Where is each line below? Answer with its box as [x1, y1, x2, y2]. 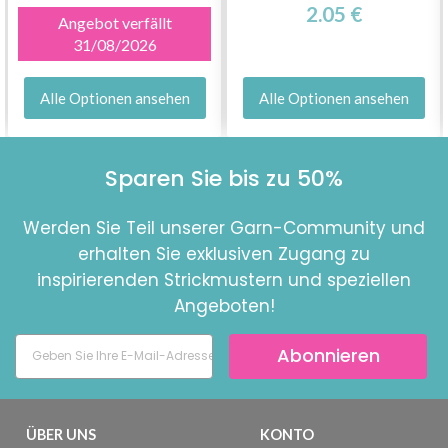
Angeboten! [173, 293, 275, 318]
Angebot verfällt [57, 12, 172, 32]
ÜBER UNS [26, 425, 96, 443]
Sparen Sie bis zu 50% [105, 162, 343, 194]
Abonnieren [276, 343, 380, 369]
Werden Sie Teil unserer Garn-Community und [23, 215, 425, 240]
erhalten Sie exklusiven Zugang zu [78, 241, 370, 266]
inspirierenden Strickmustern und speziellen [37, 267, 411, 292]
